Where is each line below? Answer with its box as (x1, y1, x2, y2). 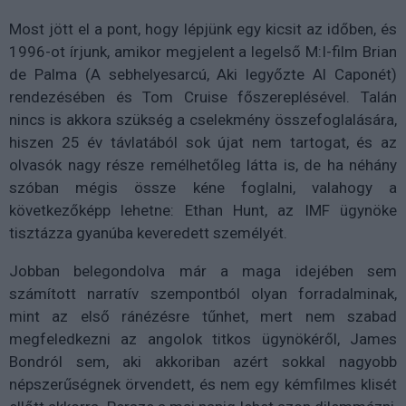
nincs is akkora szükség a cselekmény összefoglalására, (9, 111, 397, 130)
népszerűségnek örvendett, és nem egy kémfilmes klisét (9, 375, 397, 394)
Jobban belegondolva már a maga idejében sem (9, 262, 397, 281)
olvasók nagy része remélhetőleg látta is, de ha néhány (9, 156, 397, 175)
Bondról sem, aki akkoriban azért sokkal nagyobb (9, 353, 397, 372)
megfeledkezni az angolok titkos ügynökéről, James (9, 330, 397, 349)
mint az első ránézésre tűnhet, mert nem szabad (9, 307, 397, 326)
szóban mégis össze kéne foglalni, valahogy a (9, 179, 397, 198)
